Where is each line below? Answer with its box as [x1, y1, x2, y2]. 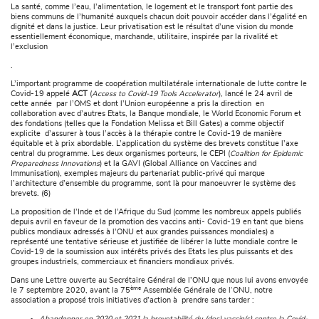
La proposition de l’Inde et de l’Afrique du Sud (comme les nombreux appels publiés [11, 209, 301, 216]
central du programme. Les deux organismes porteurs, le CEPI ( [11, 150, 230, 158]
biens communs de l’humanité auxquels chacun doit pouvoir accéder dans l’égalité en [11, 14, 307, 21]
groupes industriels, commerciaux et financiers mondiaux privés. [11, 258, 234, 266]
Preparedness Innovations [11, 160, 100, 168]
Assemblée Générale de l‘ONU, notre [141, 287, 273, 295]
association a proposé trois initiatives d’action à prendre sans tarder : [11, 297, 254, 305]
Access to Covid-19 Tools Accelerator [92, 90, 219, 98]
